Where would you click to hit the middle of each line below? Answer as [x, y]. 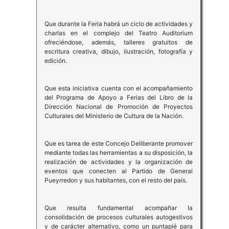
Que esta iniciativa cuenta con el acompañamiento [119, 88]
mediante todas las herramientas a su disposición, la [119, 153]
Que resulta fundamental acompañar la [119, 208]
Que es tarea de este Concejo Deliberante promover [119, 144]
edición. [55, 61]
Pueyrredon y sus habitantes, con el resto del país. [116, 180]
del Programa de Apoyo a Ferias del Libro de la [119, 98]
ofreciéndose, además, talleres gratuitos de [119, 42]
